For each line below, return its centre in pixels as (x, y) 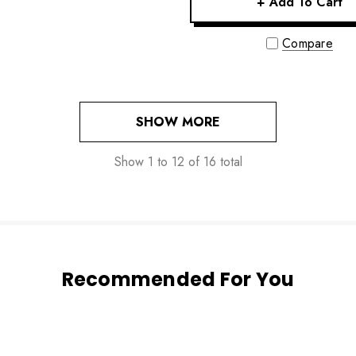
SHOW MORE (178, 122)
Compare (308, 44)
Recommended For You (178, 280)
